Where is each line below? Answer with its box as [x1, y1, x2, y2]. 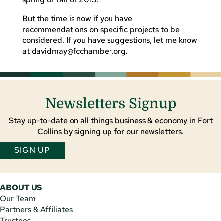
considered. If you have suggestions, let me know [22, 35, 197, 45]
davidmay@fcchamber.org [31, 45, 126, 56]
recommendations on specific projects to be [22, 24, 180, 35]
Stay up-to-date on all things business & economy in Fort [8, 115, 213, 126]
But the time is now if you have [22, 13, 132, 24]
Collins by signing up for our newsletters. [37, 126, 184, 137]
